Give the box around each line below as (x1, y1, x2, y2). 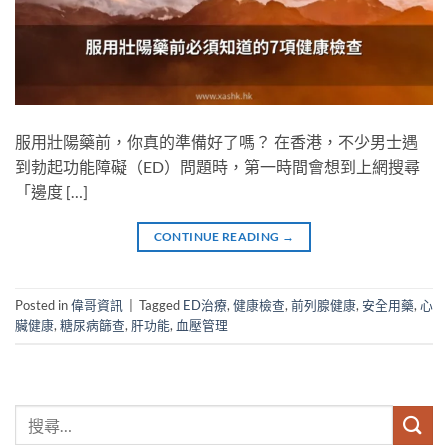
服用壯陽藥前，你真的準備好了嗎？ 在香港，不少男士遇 (15, 132, 418, 152)
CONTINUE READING (153, 229, 282, 245)
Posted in (15, 297, 71, 314)
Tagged (139, 297, 183, 314)
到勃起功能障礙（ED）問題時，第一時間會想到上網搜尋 (15, 157, 420, 177)
